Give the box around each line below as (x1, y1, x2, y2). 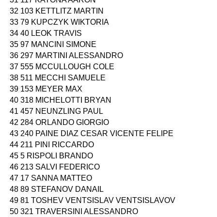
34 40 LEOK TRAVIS (10, 29, 82, 37)
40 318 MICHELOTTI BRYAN (10, 95, 111, 104)
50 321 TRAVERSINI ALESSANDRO (10, 207, 138, 216)
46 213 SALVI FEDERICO (10, 162, 100, 171)
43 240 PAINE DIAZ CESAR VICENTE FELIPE (10, 129, 173, 138)
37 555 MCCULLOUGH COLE (10, 62, 114, 71)
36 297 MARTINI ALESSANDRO (10, 51, 123, 60)
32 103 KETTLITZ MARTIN (10, 6, 104, 15)
